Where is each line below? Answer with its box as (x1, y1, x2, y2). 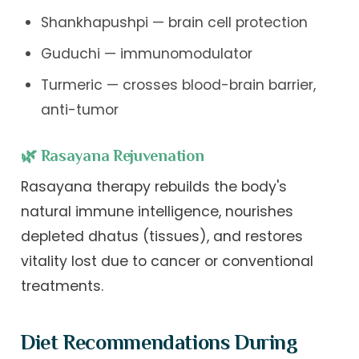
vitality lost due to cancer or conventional (21, 251, 314, 271)
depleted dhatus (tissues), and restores (21, 226, 304, 246)
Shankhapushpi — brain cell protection (40, 12, 308, 32)
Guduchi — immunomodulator (40, 43, 252, 63)
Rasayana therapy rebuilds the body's (21, 176, 288, 196)
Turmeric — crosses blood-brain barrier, (40, 75, 316, 95)
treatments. (21, 276, 104, 296)
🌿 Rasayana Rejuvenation (21, 147, 204, 165)
